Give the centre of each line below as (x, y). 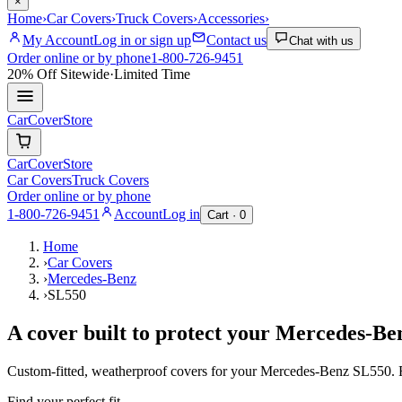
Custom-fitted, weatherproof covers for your (134, 371)
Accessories (231, 19)
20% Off (32, 74)
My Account (58, 40)
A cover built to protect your (141, 333)
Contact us (236, 40)
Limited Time (152, 74)
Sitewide (83, 74)
